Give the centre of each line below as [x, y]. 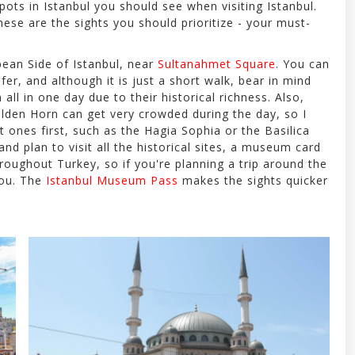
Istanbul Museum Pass [112, 180]
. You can [302, 63]
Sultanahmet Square [216, 63]
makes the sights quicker [253, 180]
